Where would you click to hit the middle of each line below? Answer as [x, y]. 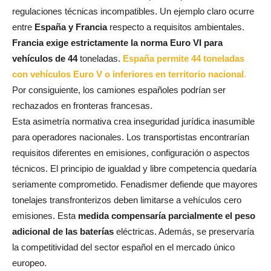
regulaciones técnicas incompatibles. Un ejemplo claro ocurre [133, 11]
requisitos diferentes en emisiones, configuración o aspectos [131, 153]
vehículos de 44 [45, 59]
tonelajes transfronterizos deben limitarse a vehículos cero [127, 200]
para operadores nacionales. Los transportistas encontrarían [131, 137]
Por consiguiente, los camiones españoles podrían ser [119, 90]
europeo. [29, 263]
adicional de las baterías [63, 232]
